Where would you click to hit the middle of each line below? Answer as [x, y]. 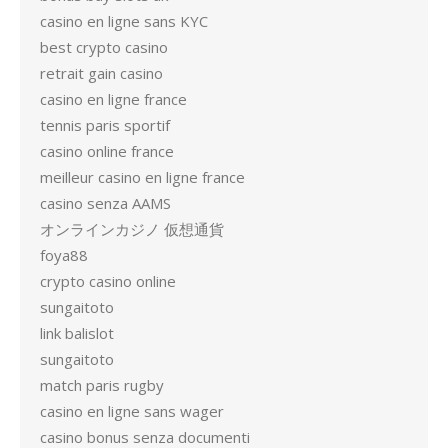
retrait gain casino [101, 73]
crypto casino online [108, 281]
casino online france [107, 151]
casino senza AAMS [105, 203]
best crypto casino [104, 47]
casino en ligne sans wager [132, 411]
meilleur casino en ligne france [142, 177]
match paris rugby [102, 385]
